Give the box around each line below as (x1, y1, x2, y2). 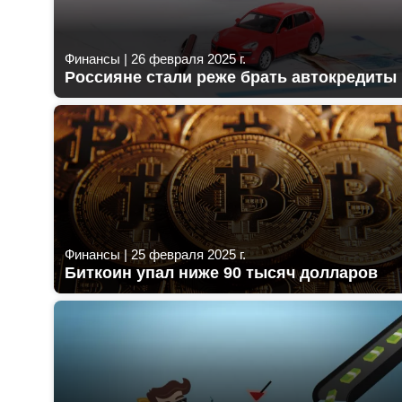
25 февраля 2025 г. (131, 246, 246, 262)
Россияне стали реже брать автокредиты (65, 67, 397, 86)
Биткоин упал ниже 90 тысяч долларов (65, 263, 378, 282)
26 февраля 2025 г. (131, 50, 246, 66)
